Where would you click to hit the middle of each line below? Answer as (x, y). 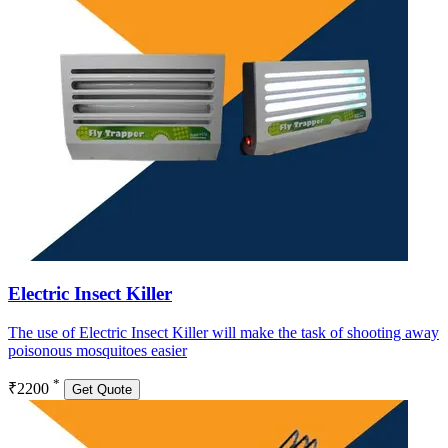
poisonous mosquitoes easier (97, 351)
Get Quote (102, 390)
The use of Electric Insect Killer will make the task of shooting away (223, 333)
